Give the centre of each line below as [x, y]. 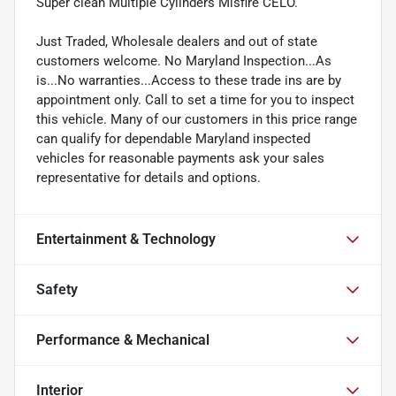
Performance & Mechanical [123, 339]
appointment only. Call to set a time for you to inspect [195, 99]
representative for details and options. [148, 177]
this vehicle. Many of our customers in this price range [197, 119]
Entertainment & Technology [126, 239]
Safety [57, 289]
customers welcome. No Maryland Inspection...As [184, 61]
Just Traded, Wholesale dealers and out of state [177, 41]
